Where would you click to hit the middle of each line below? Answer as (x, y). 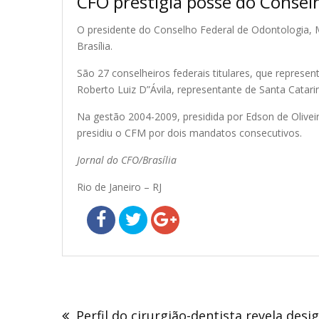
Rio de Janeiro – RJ (119, 187)
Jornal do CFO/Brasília (127, 160)
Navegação (108, 293)
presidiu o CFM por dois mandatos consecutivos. (189, 133)
